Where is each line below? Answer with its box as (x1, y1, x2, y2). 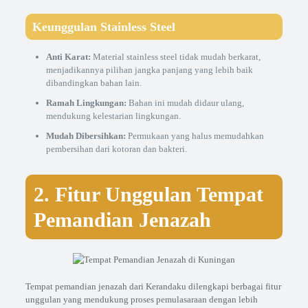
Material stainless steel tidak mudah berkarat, (90, 52, 261, 62)
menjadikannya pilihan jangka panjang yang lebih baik (45, 65, 253, 75)
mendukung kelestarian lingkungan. (45, 111, 181, 121)
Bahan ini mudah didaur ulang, (126, 98, 244, 108)
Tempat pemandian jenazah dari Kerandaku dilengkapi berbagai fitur (25, 281, 281, 291)
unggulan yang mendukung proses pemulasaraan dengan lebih (25, 294, 258, 305)
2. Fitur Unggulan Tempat (33, 183, 263, 206)
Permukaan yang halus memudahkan (125, 131, 264, 141)
